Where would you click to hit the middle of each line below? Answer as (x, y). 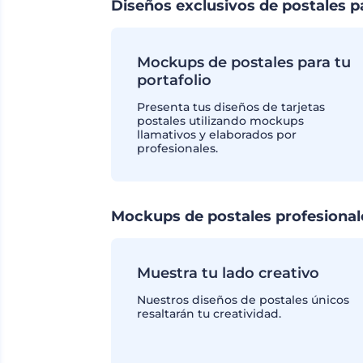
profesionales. (177, 148)
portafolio (174, 80)
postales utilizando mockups (220, 121)
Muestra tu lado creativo (228, 273)
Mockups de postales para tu (244, 62)
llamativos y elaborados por (217, 135)
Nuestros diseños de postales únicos (243, 300)
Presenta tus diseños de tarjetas (231, 107)
